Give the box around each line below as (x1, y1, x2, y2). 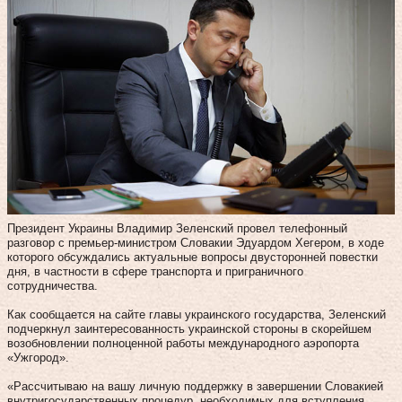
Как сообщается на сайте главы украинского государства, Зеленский (7, 307, 386, 321)
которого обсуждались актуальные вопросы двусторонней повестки (7, 249, 378, 264)
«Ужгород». (7, 350, 69, 364)
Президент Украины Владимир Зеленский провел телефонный (7, 221, 347, 235)
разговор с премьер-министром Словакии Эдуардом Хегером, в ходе (7, 235, 384, 249)
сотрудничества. (7, 278, 98, 293)
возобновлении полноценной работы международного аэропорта (7, 336, 359, 350)
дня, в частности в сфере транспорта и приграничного (7, 264, 303, 278)
